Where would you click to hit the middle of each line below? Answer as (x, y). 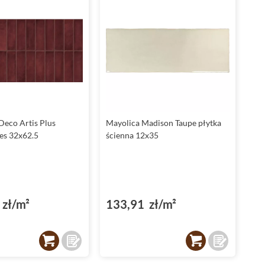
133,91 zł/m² (141, 204)
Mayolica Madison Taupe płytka (163, 123)
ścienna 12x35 (132, 135)
